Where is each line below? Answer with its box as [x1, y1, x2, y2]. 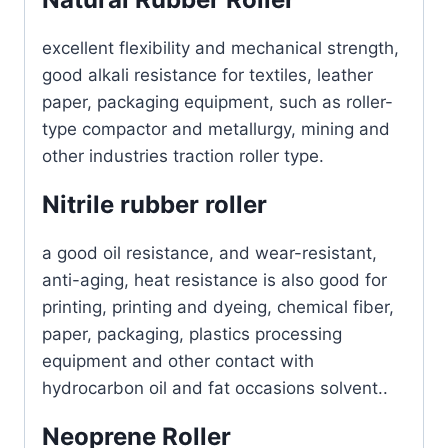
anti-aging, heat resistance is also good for [42, 270, 387, 291]
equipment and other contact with [42, 351, 314, 372]
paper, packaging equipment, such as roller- [42, 92, 393, 113]
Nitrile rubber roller [42, 190, 267, 220]
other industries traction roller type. [42, 146, 324, 167]
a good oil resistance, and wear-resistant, [42, 243, 377, 264]
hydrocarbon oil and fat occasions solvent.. [42, 378, 388, 399]
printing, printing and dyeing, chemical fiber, [42, 297, 394, 318]
